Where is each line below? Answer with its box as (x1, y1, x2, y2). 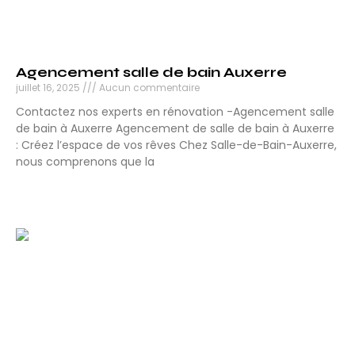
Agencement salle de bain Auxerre (16, 63, 287, 82)
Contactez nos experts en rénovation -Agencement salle (16, 104, 334, 120)
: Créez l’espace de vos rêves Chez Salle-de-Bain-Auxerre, (16, 137, 337, 154)
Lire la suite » (16, 183, 85, 197)
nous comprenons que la (16, 154, 155, 170)
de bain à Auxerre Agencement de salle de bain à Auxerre (16, 120, 334, 137)
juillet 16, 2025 (16, 81, 82, 95)
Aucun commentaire (97, 81, 200, 95)
